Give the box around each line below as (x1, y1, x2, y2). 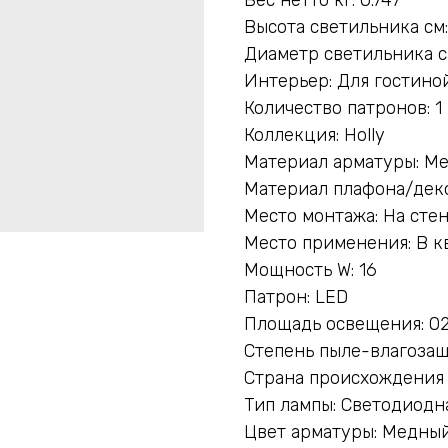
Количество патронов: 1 (244, 96, 442, 119)
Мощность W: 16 (244, 258, 377, 281)
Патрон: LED (244, 285, 348, 308)
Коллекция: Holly (244, 123, 385, 146)
